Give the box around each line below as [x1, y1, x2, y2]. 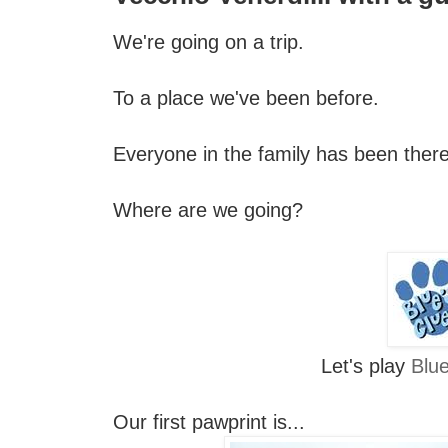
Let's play [321, 354, 412, 377]
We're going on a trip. [113, 30, 304, 53]
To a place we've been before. [113, 86, 379, 109]
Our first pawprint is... [113, 410, 305, 433]
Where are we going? [113, 198, 303, 221]
